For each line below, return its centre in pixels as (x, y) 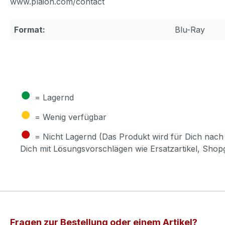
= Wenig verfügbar (71, 117)
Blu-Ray (190, 30)
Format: (30, 30)
